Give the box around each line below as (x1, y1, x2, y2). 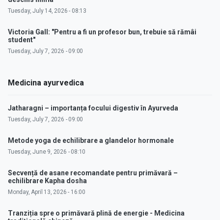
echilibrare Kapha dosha (8, 177, 87, 185)
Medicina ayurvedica (8, 78, 84, 88)
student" (8, 36, 35, 44)
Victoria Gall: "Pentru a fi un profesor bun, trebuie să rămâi (8, 28, 196, 36)
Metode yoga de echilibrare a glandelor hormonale (8, 137, 174, 145)
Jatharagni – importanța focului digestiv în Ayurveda (8, 104, 178, 112)
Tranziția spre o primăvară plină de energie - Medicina (8, 209, 185, 218)
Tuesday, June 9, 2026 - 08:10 (8, 148, 86, 156)
